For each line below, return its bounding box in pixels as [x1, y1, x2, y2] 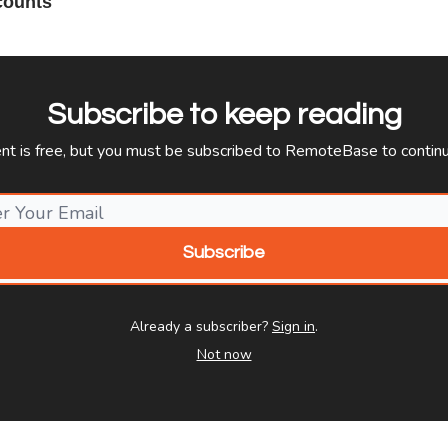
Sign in [272, 316, 315, 336]
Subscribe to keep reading [46, 98, 402, 130]
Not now [196, 344, 252, 364]
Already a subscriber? [130, 316, 268, 336]
